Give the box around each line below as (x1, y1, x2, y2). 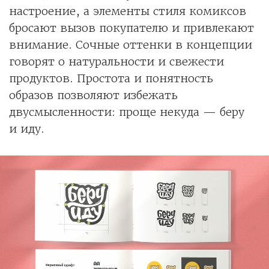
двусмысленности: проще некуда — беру (9, 105, 244, 119)
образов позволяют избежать (9, 88, 178, 103)
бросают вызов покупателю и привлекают (9, 21, 254, 35)
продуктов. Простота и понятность (9, 71, 213, 86)
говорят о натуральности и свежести (9, 55, 224, 69)
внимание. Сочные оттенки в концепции (9, 38, 252, 52)
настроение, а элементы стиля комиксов (9, 4, 246, 19)
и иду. (9, 122, 44, 136)
